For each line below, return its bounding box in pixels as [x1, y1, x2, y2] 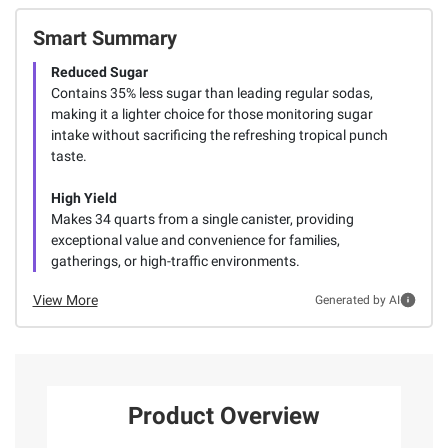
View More [32, 291, 98, 308]
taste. [50, 147, 87, 164]
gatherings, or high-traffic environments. [50, 252, 300, 269]
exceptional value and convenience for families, [50, 231, 340, 248]
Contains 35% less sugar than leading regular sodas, [50, 84, 373, 101]
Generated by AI [314, 293, 400, 308]
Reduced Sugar [50, 63, 148, 80]
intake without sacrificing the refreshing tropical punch [50, 126, 388, 143]
